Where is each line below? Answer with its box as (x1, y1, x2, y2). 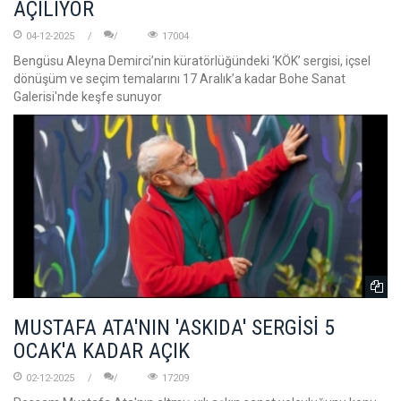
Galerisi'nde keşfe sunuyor (13, 89, 162, 104)
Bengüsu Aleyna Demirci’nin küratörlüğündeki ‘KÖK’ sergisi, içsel (13, 53, 371, 68)
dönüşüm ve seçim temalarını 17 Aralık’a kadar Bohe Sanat (13, 71, 346, 86)
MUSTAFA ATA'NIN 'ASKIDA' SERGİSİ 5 (13, 315, 335, 341)
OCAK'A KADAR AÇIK (13, 338, 190, 364)
